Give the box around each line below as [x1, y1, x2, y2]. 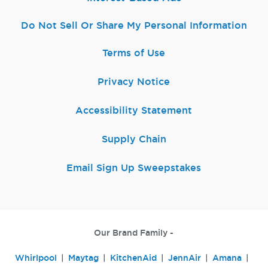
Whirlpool [14, 254, 57, 263]
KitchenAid [109, 254, 157, 263]
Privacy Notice [98, 77, 170, 87]
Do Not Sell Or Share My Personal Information [20, 21, 247, 31]
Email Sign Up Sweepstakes [66, 163, 202, 173]
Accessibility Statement [75, 106, 193, 116]
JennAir [167, 254, 201, 263]
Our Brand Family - [94, 229, 174, 238]
